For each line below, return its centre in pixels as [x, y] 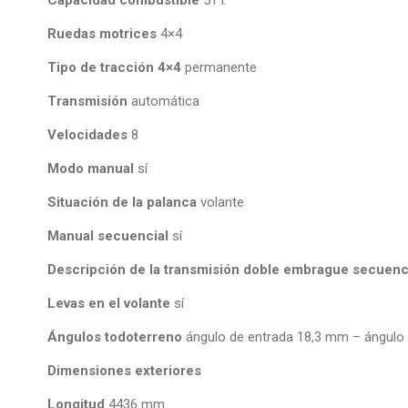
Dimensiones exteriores [124, 371]
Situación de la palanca [124, 203]
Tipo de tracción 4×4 [116, 68]
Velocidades [89, 135]
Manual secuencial [110, 236]
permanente [221, 68]
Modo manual [91, 169]
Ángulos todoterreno [117, 337]
